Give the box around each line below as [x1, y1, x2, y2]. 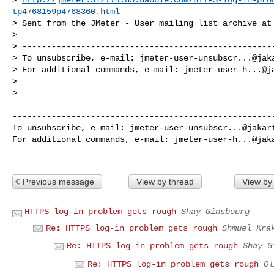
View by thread [136, 176, 194, 187]
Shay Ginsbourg [181, 206, 250, 217]
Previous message [23, 176, 94, 187]
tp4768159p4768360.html [12, 6, 120, 17]
